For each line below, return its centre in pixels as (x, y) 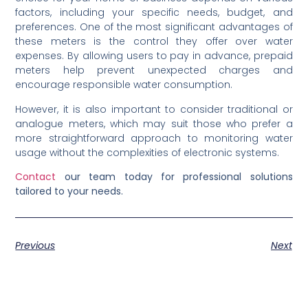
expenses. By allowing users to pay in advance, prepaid (154, 56)
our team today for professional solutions (174, 177)
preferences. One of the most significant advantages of (154, 27)
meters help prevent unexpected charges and (154, 70)
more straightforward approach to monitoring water (154, 138)
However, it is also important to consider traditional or (154, 109)
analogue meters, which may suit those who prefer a (154, 123)
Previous (35, 245)
